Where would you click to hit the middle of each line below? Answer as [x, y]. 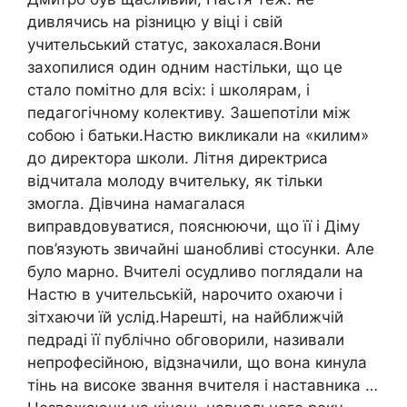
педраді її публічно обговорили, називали [186, 339]
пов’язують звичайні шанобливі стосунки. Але [201, 248]
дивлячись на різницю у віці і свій [155, 21]
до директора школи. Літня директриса [178, 158]
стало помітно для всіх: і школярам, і [169, 89]
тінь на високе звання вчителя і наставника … [203, 385]
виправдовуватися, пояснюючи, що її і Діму [194, 226]
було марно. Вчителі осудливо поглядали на [195, 271]
